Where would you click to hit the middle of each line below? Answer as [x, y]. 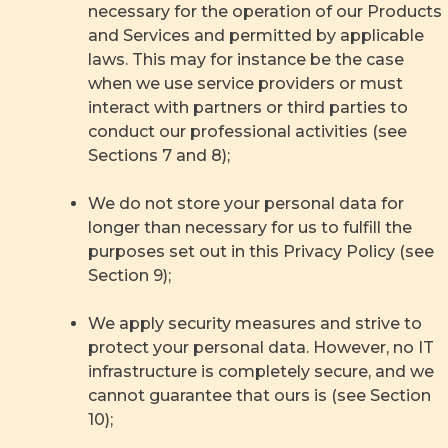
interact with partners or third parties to [248, 107]
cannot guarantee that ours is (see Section [259, 395]
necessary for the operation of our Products [265, 11]
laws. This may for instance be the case [246, 59]
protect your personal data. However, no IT [261, 347]
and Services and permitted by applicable [256, 35]
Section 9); [129, 275]
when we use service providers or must [245, 83]
